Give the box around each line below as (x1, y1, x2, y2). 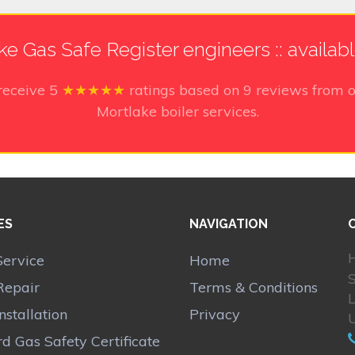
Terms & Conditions (189, 278, 318, 297)
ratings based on (128, 81, 243, 99)
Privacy (189, 305, 240, 324)
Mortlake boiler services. (96, 102, 259, 120)
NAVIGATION (189, 216, 268, 232)
